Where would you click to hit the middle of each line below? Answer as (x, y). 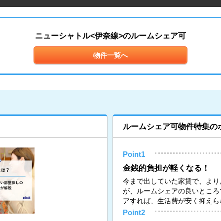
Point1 (134, 154)
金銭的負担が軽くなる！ (166, 168)
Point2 (134, 213)
